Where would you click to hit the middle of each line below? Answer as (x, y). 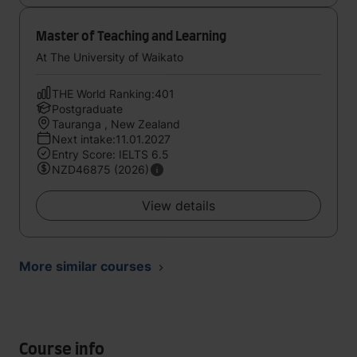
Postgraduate (87, 109)
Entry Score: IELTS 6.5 (110, 154)
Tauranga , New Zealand (116, 124)
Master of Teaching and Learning (131, 37)
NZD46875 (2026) (100, 169)
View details (178, 206)
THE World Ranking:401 (113, 94)
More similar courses (85, 266)
